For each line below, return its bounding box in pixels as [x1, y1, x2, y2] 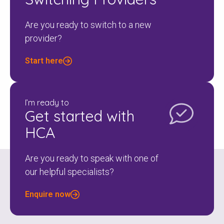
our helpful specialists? [25, 166, 114, 177]
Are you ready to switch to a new [25, 19, 151, 30]
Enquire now [25, 189, 70, 199]
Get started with [25, 106, 134, 125]
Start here [25, 55, 63, 65]
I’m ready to [25, 97, 69, 107]
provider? [25, 32, 62, 43]
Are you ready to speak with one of [25, 152, 158, 163]
